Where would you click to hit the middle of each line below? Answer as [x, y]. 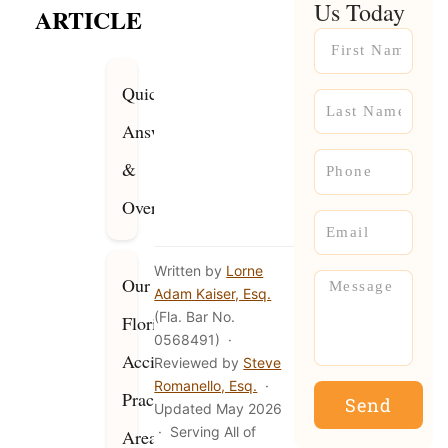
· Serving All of [205, 432]
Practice [151, 399]
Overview [156, 207]
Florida [148, 323]
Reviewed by [199, 363]
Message [354, 287]
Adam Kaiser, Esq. [213, 294]
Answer [149, 131]
